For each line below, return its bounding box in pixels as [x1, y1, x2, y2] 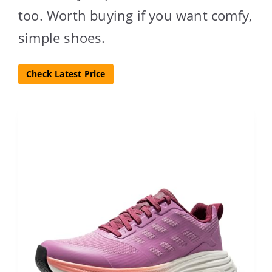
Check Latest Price [26, 68, 106, 80]
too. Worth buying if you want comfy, [18, 5, 253, 24]
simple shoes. [18, 28, 106, 47]
